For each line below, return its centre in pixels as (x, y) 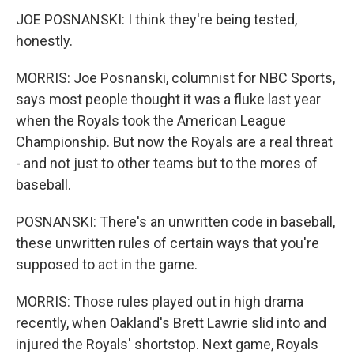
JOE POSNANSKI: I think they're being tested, (156, 20)
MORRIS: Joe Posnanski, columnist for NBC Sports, (175, 78)
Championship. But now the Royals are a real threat (174, 142)
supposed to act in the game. (107, 265)
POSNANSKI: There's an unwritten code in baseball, (175, 222)
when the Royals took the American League (151, 121)
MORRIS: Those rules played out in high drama (160, 302)
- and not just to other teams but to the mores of (167, 164)
